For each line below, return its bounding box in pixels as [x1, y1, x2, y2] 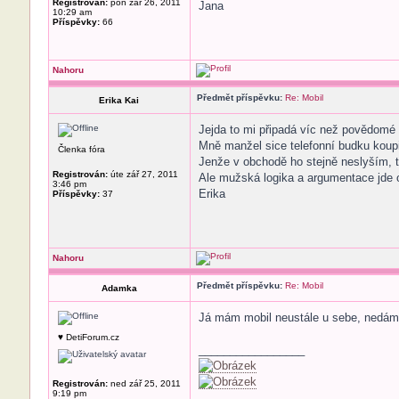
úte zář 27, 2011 [107, 169, 178, 179]
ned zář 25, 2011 [107, 379, 181, 388]
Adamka [101, 283, 137, 293]
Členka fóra [57, 144, 105, 154]
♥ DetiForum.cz [57, 332, 119, 342]
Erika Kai [99, 95, 140, 105]
